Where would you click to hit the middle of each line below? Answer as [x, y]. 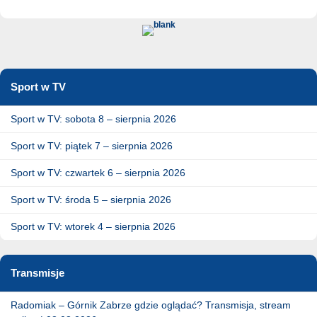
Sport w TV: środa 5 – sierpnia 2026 [91, 199]
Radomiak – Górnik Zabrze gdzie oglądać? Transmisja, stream [151, 305]
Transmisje [38, 272]
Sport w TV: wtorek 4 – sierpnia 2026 [93, 226]
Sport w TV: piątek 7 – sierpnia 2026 [92, 145]
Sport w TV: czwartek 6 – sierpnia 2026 [98, 172]
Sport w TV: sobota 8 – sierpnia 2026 [93, 119]
